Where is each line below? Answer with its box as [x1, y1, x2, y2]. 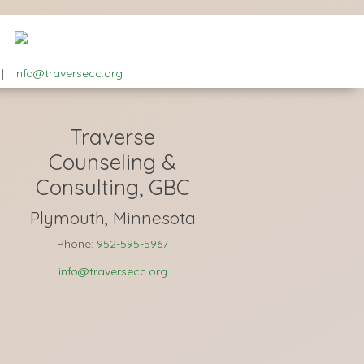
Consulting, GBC [35, 174, 190, 201]
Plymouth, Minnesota [29, 207, 196, 228]
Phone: [57, 236, 97, 251]
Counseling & [49, 149, 177, 175]
